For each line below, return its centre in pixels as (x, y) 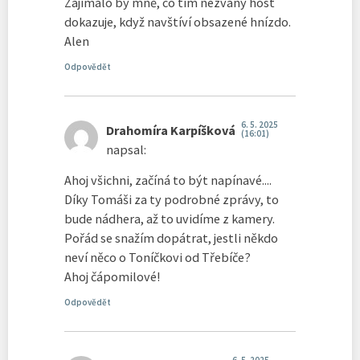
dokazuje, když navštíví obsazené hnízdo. (178, 22)
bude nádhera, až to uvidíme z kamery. (170, 219)
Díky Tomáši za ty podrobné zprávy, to (172, 200)
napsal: (126, 149)
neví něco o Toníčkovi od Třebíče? (157, 258)
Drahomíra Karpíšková (171, 130)
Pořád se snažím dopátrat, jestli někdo (171, 238)
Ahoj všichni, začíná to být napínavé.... (168, 180)
